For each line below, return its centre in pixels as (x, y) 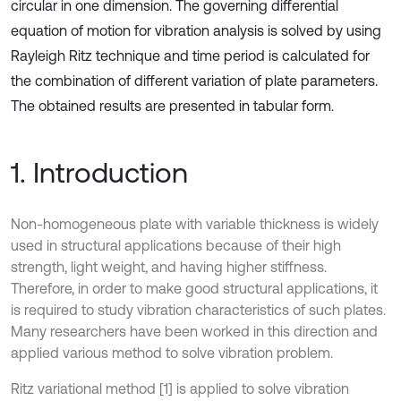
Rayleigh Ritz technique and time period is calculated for (190, 55)
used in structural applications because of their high (176, 245)
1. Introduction (99, 172)
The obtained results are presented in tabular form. (172, 106)
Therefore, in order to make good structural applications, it (194, 288)
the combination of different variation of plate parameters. (194, 81)
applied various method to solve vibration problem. (172, 353)
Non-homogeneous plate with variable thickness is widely (195, 224)
